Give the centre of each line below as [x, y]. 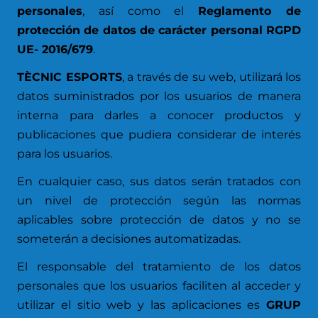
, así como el [141, 11]
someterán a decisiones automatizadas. [129, 239]
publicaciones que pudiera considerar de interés [159, 135]
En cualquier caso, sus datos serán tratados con [159, 181]
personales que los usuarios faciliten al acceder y [159, 286]
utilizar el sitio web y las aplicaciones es [142, 305]
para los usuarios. [65, 154]
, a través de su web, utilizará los [211, 77]
